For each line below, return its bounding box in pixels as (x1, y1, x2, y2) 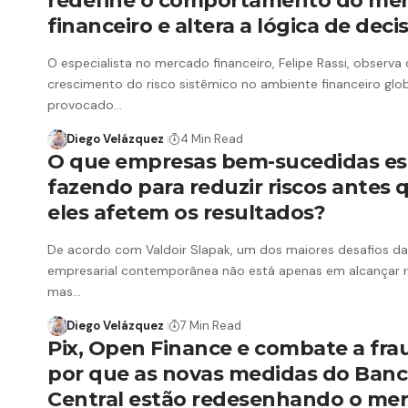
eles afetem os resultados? (47, 200, 325, 226)
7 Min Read (179, 318, 241, 334)
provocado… (47, 97, 122, 114)
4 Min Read (179, 131, 243, 148)
